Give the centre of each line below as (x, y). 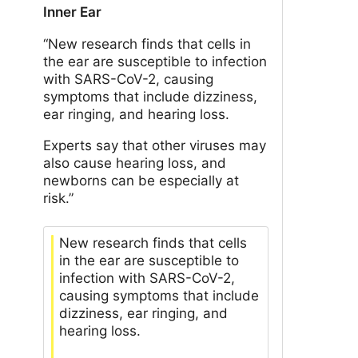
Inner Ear (72, 12)
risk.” (58, 198)
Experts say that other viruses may (155, 145)
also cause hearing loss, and (135, 163)
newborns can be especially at (141, 180)
